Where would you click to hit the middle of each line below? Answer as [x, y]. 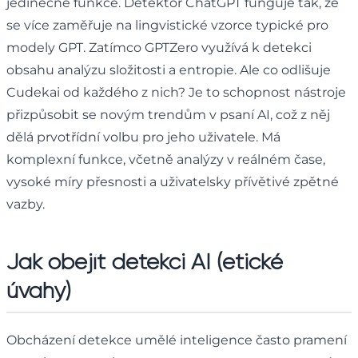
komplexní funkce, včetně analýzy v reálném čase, [166, 159]
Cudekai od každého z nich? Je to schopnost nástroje [176, 92]
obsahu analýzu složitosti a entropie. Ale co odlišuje [169, 70]
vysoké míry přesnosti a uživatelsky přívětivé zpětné [173, 181]
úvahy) [39, 290]
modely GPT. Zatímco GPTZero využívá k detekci [159, 47]
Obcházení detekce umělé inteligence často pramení [177, 340]
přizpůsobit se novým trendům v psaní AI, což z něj [168, 114]
